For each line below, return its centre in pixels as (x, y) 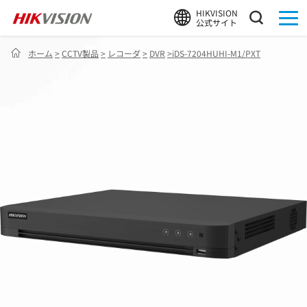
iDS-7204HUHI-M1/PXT (216, 53)
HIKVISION (217, 13)
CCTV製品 (80, 53)
